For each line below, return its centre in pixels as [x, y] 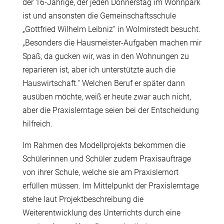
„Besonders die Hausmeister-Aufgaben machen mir [112, 43]
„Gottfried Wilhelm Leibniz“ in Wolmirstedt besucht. [111, 29]
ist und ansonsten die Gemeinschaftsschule [99, 16]
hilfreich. [37, 124]
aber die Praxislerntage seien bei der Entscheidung [110, 110]
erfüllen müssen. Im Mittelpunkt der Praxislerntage [110, 186]
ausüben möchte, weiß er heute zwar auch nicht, [106, 97]
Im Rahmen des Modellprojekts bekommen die [104, 145]
